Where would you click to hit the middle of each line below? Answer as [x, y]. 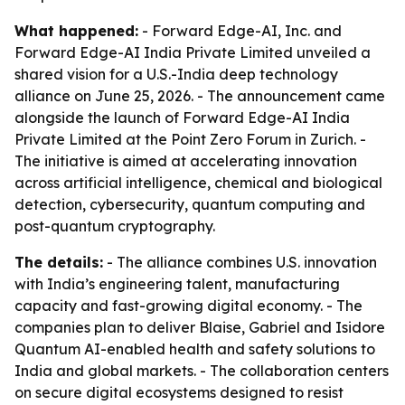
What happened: [76, 31]
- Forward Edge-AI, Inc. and [240, 31]
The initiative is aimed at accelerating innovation [186, 161]
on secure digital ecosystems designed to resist [179, 392]
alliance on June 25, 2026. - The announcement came [200, 96]
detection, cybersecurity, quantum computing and [190, 204]
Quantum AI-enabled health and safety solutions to [195, 349]
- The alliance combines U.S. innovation [240, 262]
